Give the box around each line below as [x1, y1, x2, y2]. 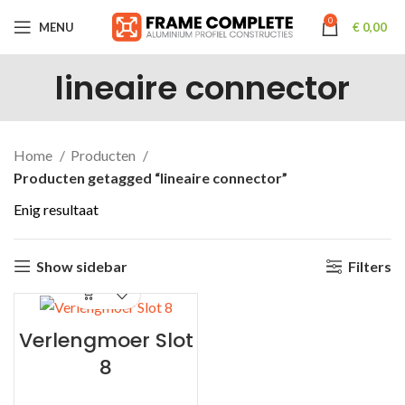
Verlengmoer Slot [18, 326, 193, 355]
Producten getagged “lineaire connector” [14, 169, 287, 186]
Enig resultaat [14, 201, 99, 218]
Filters [348, 257, 391, 275]
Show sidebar [35, 257, 127, 275]
